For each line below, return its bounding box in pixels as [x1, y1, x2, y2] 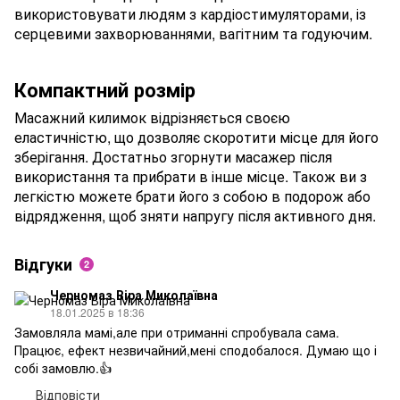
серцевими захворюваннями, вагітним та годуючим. [14, 22, 372, 44]
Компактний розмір [14, 74, 196, 104]
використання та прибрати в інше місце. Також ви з [14, 166, 367, 187]
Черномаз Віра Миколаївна [50, 286, 218, 304]
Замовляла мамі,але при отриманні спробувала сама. [14, 323, 339, 342]
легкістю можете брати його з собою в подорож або [14, 186, 371, 207]
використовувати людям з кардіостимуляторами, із [14, 3, 366, 24]
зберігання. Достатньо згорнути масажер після [14, 146, 332, 168]
